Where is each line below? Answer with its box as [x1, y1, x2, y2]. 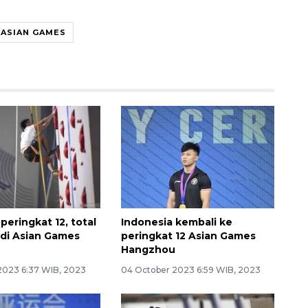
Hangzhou [120, 243, 175, 256]
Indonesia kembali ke [120, 215, 232, 228]
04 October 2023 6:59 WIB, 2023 [120, 264, 261, 275]
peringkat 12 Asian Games [120, 229, 256, 242]
